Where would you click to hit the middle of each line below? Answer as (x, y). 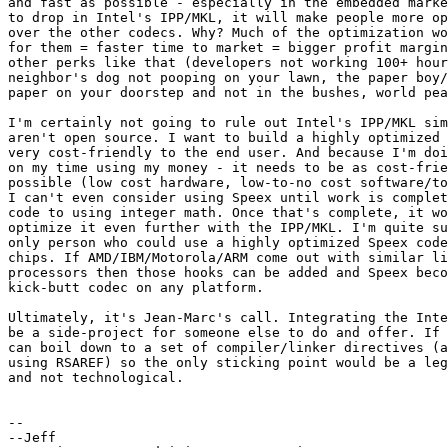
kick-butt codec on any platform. (136, 288)
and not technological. (96, 378)
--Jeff (32, 438)
